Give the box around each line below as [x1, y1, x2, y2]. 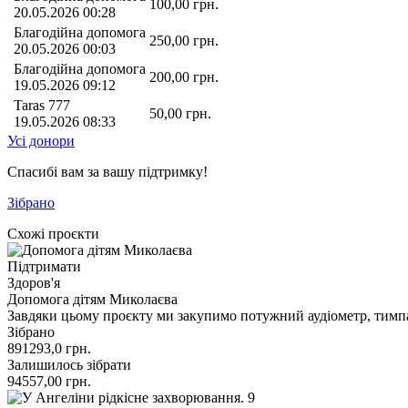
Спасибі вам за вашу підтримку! [7, 163, 208, 179]
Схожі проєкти [7, 225, 99, 241]
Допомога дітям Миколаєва [7, 291, 178, 307]
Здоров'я [7, 274, 60, 291]
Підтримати [7, 258, 81, 274]
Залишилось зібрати [7, 356, 131, 372]
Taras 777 [14, 97, 70, 113]
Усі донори [7, 132, 75, 148]
